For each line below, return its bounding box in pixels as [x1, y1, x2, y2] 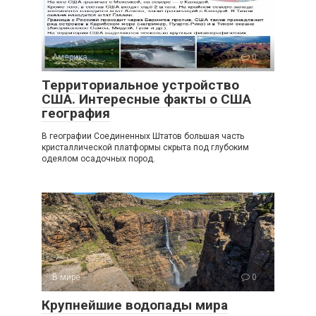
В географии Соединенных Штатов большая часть [42, 131, 244, 141]
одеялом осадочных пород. [42, 154, 155, 164]
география [42, 105, 110, 121]
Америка [52, 52, 87, 62]
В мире [52, 272, 80, 282]
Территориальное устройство [42, 77, 239, 93]
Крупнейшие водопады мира [42, 297, 228, 313]
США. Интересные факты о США [42, 91, 251, 107]
